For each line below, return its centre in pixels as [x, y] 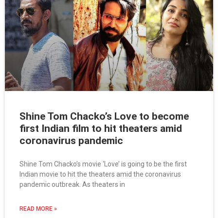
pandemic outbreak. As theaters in [72, 185]
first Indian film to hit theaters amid [101, 129]
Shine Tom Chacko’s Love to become [104, 117]
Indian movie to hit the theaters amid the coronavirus [100, 174]
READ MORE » [38, 209]
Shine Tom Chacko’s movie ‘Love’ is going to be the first [103, 164]
